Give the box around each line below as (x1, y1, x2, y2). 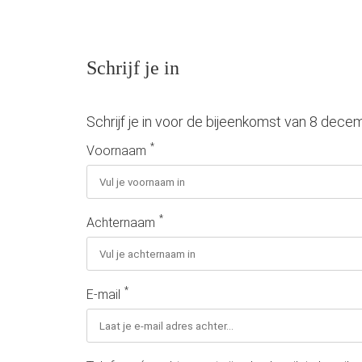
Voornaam (86, 143, 146, 158)
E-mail (86, 287, 120, 302)
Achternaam (86, 215, 155, 230)
